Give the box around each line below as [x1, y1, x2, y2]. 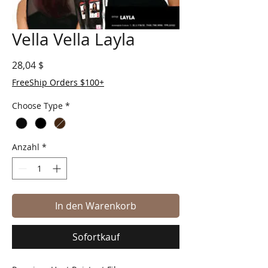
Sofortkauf [72, 230, 120, 244]
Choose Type [12, 100, 63, 112]
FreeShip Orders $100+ [12, 77, 104, 89]
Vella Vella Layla [12, 28, 135, 51]
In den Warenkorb [55, 199, 136, 213]
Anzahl [12, 141, 39, 153]
